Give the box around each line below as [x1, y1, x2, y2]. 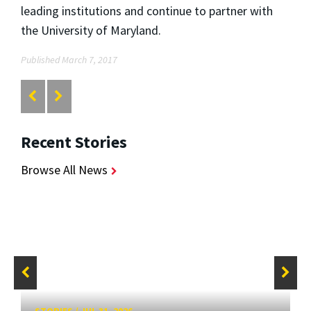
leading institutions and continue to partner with [21, 2, 273, 19]
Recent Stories [21, 131, 127, 153]
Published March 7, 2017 [21, 53, 117, 66]
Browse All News [21, 162, 108, 178]
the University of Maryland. [21, 22, 161, 38]
